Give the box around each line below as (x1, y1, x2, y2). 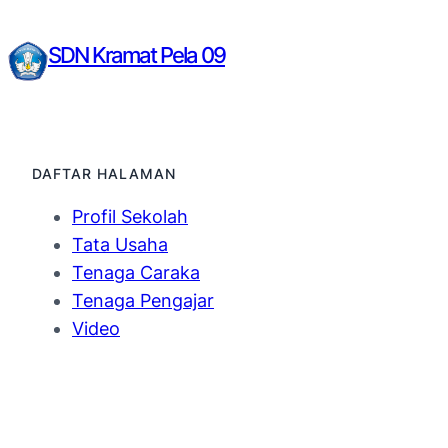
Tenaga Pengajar (72, 289, 214, 311)
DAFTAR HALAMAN (32, 164, 176, 182)
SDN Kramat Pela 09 (48, 40, 225, 68)
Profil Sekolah (72, 205, 188, 227)
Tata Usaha (72, 233, 168, 255)
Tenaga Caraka (72, 261, 200, 283)
